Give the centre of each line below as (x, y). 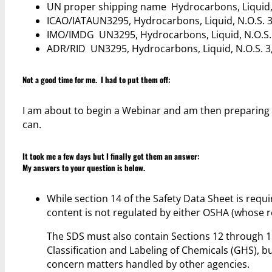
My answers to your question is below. (83, 167)
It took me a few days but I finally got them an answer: (111, 156)
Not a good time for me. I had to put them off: (96, 79)
